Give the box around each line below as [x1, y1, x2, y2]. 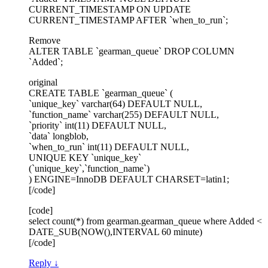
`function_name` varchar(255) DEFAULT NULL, [29, 109, 219, 120]
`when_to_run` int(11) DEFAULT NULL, [29, 142, 189, 153]
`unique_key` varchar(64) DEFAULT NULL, [29, 99, 202, 109]
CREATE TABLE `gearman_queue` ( [29, 88, 173, 99]
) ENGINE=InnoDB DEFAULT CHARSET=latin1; [29, 174, 229, 185]
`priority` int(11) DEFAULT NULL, [29, 120, 166, 131]
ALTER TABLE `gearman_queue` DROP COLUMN [29, 46, 234, 57]
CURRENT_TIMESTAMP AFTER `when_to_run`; [29, 15, 228, 26]
